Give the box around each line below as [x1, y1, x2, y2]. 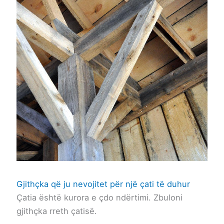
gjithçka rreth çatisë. [16, 205, 97, 216]
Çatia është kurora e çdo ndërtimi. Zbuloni [16, 192, 182, 202]
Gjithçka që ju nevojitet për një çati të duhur [16, 178, 190, 189]
